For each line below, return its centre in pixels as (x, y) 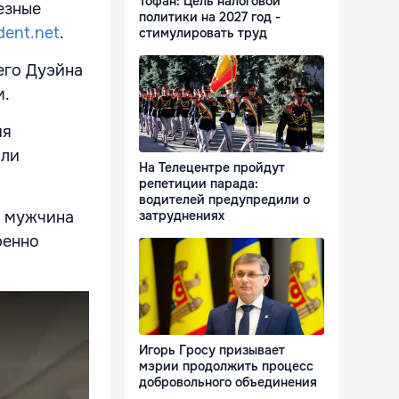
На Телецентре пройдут (212, 168)
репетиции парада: (199, 184)
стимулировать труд (203, 33)
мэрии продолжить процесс (226, 366)
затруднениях (182, 216)
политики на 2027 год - (210, 17)
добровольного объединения (228, 383)
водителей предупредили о (224, 200)
